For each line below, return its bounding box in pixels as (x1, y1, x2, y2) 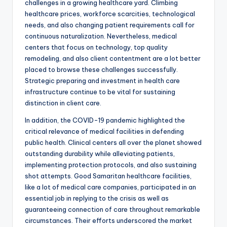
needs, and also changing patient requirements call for (25, 21, 195, 29)
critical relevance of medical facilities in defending (25, 127, 184, 136)
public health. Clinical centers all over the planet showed (25, 138, 202, 147)
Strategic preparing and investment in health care (25, 77, 180, 85)
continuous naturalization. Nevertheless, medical (25, 32, 177, 41)
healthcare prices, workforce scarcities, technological (25, 10, 195, 18)
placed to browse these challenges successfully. (25, 65, 178, 74)
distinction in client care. (25, 99, 101, 107)
